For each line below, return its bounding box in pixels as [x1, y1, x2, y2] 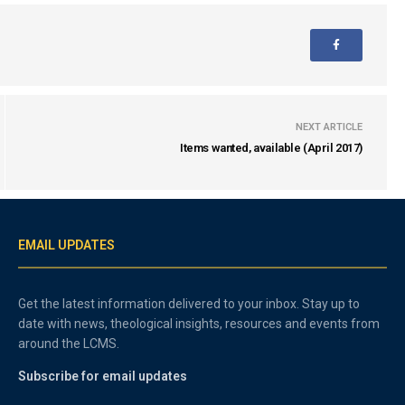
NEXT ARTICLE [296, 121, 363, 133]
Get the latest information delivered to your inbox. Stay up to [18, 297, 361, 311]
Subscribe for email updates [18, 369, 187, 383]
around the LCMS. [18, 336, 120, 351]
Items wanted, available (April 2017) [180, 141, 363, 155]
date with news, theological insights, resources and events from [18, 316, 381, 331]
